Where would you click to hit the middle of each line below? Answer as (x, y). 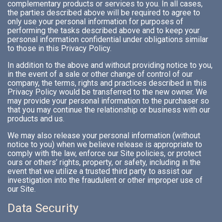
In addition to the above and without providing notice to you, (110, 65)
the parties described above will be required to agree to (104, 13)
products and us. (36, 119)
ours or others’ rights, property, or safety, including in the (104, 163)
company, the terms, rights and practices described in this (107, 83)
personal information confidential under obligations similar (108, 40)
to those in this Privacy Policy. (59, 49)
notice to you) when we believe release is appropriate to (105, 145)
